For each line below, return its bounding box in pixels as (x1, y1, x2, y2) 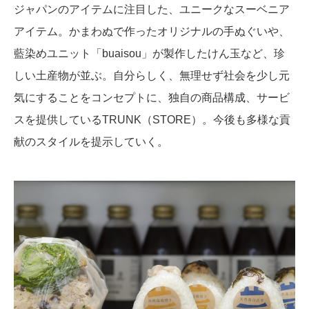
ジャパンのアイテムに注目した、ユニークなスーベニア (14, 3, 290, 15)
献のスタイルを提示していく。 (14, 135, 168, 148)
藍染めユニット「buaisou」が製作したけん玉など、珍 (14, 47, 285, 59)
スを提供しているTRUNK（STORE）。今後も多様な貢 (14, 113, 290, 126)
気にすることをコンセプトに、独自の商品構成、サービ (14, 91, 290, 103)
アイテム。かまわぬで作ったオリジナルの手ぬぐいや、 (14, 25, 290, 37)
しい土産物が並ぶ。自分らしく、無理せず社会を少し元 (14, 69, 290, 81)
